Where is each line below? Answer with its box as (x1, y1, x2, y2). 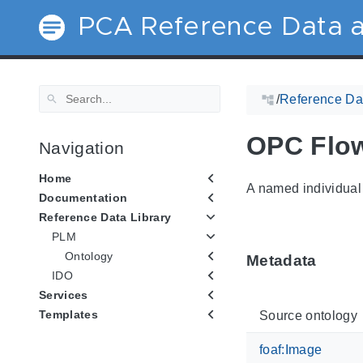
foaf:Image (259, 342, 322, 357)
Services (39, 288, 88, 302)
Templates (39, 308, 98, 322)
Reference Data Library (39, 211, 172, 224)
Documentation (39, 191, 128, 205)
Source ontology (259, 308, 357, 322)
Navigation (39, 138, 125, 157)
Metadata (246, 252, 317, 270)
